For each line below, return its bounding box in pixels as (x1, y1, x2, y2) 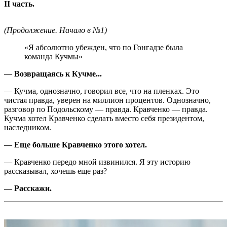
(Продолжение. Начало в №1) (4, 25, 107, 34)
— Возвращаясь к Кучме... (4, 69, 102, 78)
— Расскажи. (4, 183, 52, 193)
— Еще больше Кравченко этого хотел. (4, 140, 147, 149)
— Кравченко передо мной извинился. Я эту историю (4, 157, 191, 166)
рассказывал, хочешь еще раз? (4, 166, 107, 175)
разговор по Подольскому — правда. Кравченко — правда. (4, 104, 208, 113)
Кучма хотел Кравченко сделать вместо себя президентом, (4, 113, 204, 123)
